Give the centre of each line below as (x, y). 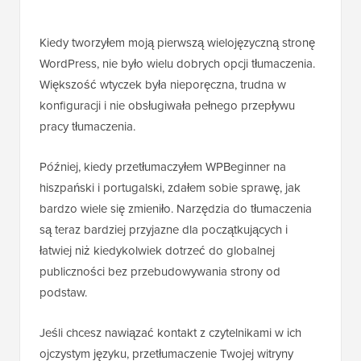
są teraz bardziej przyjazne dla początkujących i (164, 230)
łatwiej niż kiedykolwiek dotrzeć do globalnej (157, 251)
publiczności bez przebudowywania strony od (160, 272)
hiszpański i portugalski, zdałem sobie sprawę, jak (170, 188)
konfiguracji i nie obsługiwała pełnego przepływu (167, 106)
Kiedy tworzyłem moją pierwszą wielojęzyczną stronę (177, 43)
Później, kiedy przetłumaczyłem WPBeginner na (163, 167)
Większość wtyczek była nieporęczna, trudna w (163, 85)
